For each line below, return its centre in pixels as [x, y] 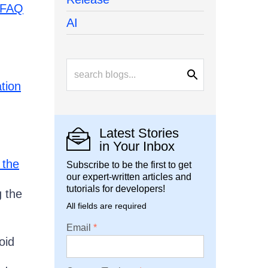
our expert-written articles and [129, 177]
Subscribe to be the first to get [129, 165]
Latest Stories [139, 133]
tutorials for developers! [116, 189]
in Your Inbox [137, 147]
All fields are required [106, 206]
